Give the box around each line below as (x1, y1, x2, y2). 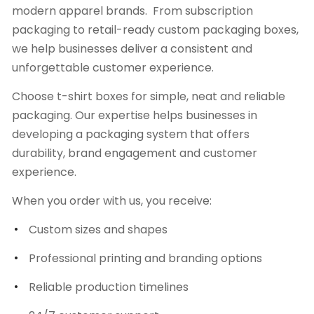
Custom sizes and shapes (29, 221, 168, 238)
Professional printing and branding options (29, 250, 262, 267)
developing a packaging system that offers (12, 126, 250, 143)
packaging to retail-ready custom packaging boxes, (12, 22, 299, 39)
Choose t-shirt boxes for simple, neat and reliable (12, 88, 285, 105)
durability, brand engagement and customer (12, 145, 257, 162)
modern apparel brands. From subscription (12, 3, 253, 20)
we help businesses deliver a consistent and (12, 41, 252, 57)
